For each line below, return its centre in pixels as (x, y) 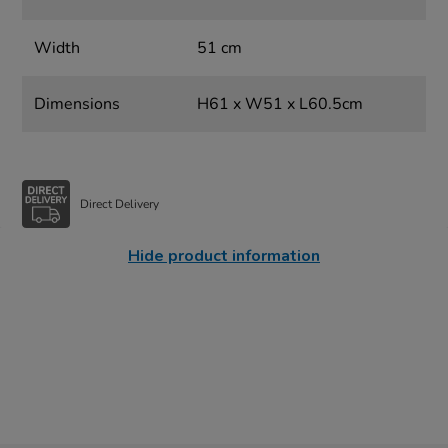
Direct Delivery (120, 203)
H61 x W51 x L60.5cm (279, 104)
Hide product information (224, 256)
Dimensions (77, 104)
